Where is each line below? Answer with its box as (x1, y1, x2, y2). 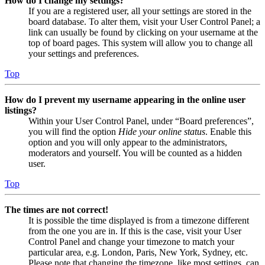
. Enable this (205, 126, 251, 137)
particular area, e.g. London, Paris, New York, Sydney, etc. (28, 247, 248, 257)
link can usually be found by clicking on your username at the (28, 27, 258, 37)
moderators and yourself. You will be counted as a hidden (28, 147, 242, 158)
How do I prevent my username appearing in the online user (5, 94, 245, 105)
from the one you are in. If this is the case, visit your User (28, 225, 241, 236)
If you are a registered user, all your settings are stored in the (28, 5, 251, 16)
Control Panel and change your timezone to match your (28, 236, 234, 247)
